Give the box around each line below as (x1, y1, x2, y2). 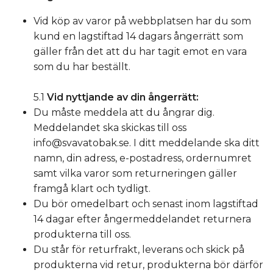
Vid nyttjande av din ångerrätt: (47, 91, 201, 103)
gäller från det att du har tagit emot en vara (34, 46, 247, 57)
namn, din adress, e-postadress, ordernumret (34, 152, 252, 164)
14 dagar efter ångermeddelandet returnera (34, 213, 251, 225)
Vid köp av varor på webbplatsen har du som (34, 15, 251, 27)
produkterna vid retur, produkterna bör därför (34, 259, 263, 271)
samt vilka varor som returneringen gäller (34, 168, 237, 179)
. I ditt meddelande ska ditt (129, 137, 260, 149)
